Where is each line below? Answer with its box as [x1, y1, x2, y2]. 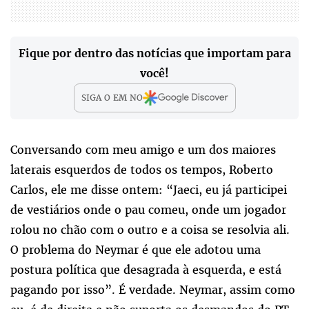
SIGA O [81, 92, 113, 103]
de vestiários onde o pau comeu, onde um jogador [10, 201, 286, 217]
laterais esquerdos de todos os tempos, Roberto [10, 161, 273, 177]
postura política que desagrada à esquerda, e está [10, 261, 281, 277]
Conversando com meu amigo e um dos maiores [10, 141, 276, 157]
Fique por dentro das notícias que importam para [18, 46, 291, 60]
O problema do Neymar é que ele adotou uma [10, 241, 261, 257]
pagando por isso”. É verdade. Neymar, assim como [10, 281, 295, 297]
